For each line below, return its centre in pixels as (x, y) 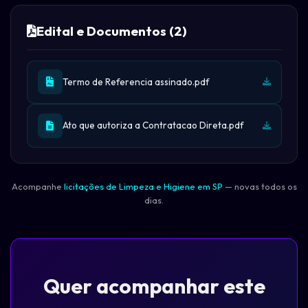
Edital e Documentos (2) (111, 31)
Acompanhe (37, 186)
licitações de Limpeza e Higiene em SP (143, 186)
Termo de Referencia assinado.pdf (135, 81)
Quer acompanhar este (154, 286)
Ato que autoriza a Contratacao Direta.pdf (153, 125)
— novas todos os (260, 186)
